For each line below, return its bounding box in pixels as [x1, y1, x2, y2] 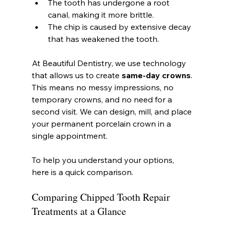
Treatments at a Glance [31, 204, 126, 218]
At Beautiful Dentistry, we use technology [31, 58, 188, 68]
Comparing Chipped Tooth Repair [31, 190, 173, 204]
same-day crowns [121, 70, 191, 80]
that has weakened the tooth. [47, 33, 159, 44]
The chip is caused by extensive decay [47, 21, 193, 32]
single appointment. [31, 130, 107, 141]
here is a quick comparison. [31, 166, 133, 177]
